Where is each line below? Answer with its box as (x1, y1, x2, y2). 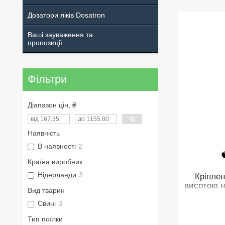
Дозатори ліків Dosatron (28, 11, 105, 19)
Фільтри (28, 73, 67, 86)
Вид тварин (28, 186, 65, 194)
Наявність (28, 129, 60, 137)
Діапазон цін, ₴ (28, 100, 76, 109)
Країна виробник (28, 157, 82, 166)
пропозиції (28, 38, 62, 47)
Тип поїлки (28, 214, 63, 223)
